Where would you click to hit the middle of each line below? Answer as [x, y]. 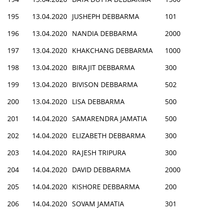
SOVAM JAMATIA [98, 203]
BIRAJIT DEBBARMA [103, 67]
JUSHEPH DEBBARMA [106, 16]
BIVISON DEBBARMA [105, 84]
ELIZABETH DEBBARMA [109, 135]
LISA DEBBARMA [98, 101]
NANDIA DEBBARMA [105, 33]
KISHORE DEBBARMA [106, 186]
